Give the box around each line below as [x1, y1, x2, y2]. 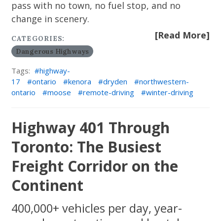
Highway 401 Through [11, 117, 170, 138]
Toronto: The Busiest [11, 137, 162, 157]
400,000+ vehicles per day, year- [11, 200, 183, 216]
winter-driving [146, 87, 194, 97]
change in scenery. [11, 13, 90, 25]
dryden [103, 76, 128, 86]
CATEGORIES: [11, 34, 65, 43]
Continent [11, 175, 84, 195]
